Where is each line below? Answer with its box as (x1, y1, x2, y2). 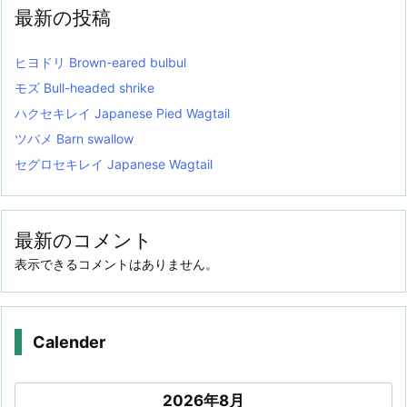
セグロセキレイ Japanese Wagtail (15, 155, 213, 172)
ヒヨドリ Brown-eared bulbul (15, 54, 186, 70)
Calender (33, 332, 105, 352)
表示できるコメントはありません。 (15, 255, 218, 272)
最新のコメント (15, 228, 153, 252)
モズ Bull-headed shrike (15, 79, 154, 95)
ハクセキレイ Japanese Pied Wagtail (15, 104, 230, 121)
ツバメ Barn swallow (15, 130, 134, 146)
